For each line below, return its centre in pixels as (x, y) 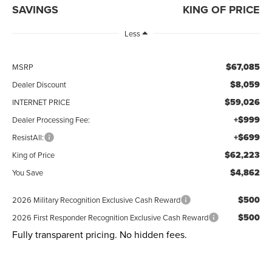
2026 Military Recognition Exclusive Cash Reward (97, 200)
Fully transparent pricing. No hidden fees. (100, 235)
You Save (28, 173)
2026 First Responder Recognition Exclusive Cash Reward (110, 218)
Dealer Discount (39, 85)
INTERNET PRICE (41, 102)
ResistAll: (28, 138)
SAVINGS (36, 10)
